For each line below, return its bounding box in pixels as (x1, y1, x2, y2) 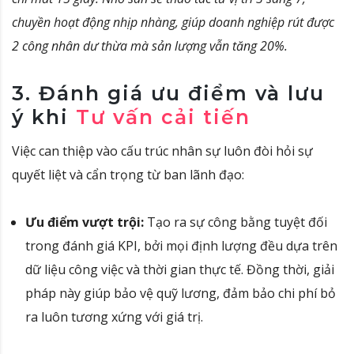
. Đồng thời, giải (241, 261, 334, 279)
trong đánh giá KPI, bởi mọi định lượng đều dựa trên (25, 237, 337, 255)
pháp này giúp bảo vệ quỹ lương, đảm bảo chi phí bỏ (25, 284, 336, 303)
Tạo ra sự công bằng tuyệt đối (144, 213, 327, 232)
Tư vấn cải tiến (76, 105, 250, 130)
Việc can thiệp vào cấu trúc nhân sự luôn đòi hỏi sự (12, 142, 313, 160)
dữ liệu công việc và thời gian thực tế (25, 261, 241, 279)
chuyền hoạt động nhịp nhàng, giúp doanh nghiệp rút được (12, 13, 334, 32)
